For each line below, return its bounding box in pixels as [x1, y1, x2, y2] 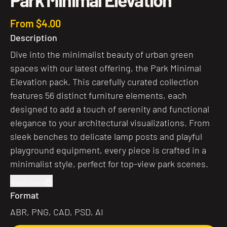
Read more [10, 178, 45, 187]
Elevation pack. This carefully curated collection [10, 76, 199, 87]
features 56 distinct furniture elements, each [10, 90, 187, 101]
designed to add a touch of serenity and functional [10, 103, 209, 115]
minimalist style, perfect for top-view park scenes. [10, 158, 208, 169]
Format [10, 190, 39, 201]
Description [10, 32, 57, 43]
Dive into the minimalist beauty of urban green [10, 49, 194, 60]
